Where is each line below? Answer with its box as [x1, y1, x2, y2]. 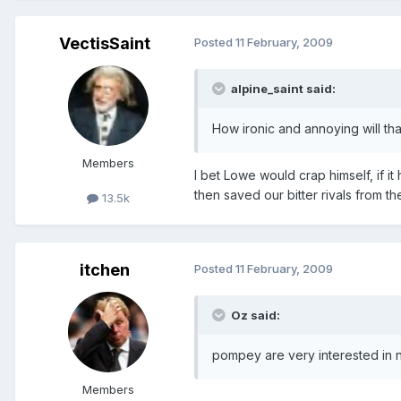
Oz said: [228, 308, 280, 323]
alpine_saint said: [228, 81, 336, 97]
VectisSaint [59, 34, 150, 54]
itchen [80, 260, 130, 280]
